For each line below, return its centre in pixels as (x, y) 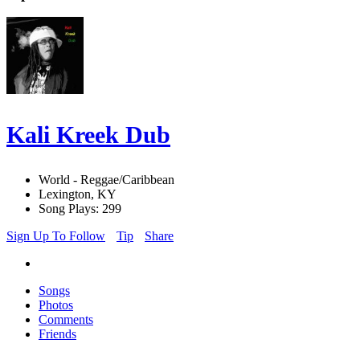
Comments (66, 320)
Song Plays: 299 (80, 209)
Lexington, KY (78, 194)
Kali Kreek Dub (88, 135)
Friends (57, 334)
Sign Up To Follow (56, 236)
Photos (56, 305)
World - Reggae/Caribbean (106, 180)
